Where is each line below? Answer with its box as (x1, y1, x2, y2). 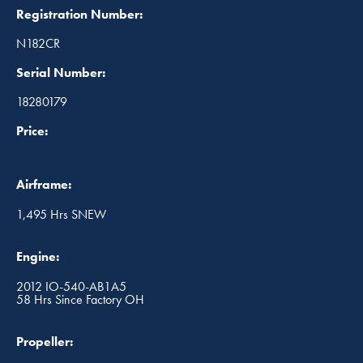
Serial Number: (16, 63, 105, 81)
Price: (16, 122, 48, 139)
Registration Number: (16, 5, 143, 23)
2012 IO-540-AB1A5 (16, 277, 126, 295)
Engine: (16, 247, 59, 265)
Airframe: (16, 175, 71, 193)
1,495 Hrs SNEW (16, 205, 106, 223)
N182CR (16, 34, 60, 52)
